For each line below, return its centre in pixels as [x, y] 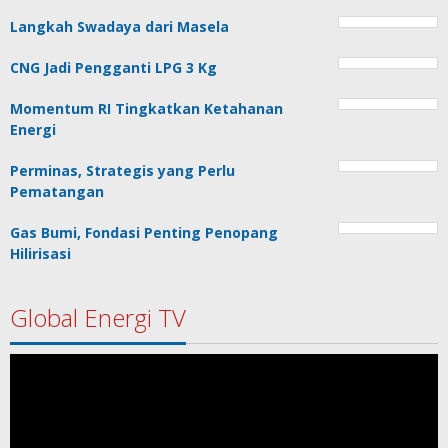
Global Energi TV [98, 318]
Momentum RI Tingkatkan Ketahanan [146, 109]
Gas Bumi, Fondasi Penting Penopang [144, 233]
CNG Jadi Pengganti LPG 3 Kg [113, 68]
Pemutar [40, 364]
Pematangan [57, 192]
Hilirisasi [40, 254]
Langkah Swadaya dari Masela [119, 27]
